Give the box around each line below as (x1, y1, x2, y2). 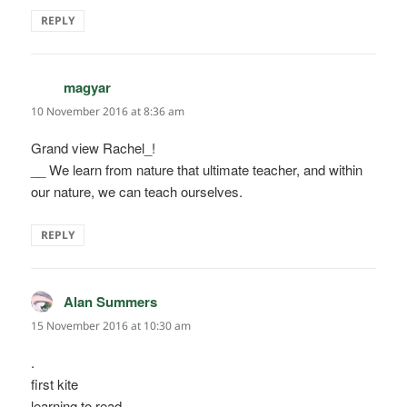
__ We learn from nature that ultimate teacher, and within (31, 160, 363, 180)
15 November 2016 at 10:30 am (31, 318, 192, 334)
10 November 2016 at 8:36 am (31, 103, 185, 119)
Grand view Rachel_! (31, 138, 156, 158)
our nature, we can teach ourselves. (31, 182, 243, 202)
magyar (64, 76, 112, 97)
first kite (31, 374, 79, 394)
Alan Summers (64, 292, 158, 313)
